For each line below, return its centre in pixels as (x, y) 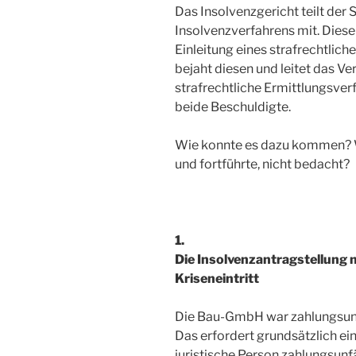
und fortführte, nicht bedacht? (262, 164)
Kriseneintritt (217, 279)
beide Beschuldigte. (233, 107)
